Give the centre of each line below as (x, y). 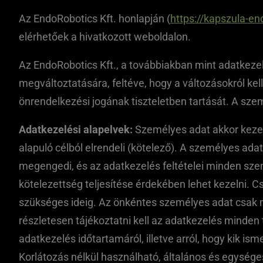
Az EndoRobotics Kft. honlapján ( (95, 18)
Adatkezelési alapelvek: (76, 129)
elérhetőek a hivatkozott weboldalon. (105, 37)
